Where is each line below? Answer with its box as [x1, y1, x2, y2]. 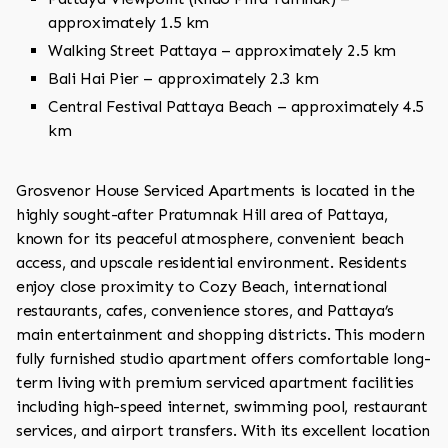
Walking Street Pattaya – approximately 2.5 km [48, 41, 396, 60]
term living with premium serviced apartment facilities [16, 373, 414, 392]
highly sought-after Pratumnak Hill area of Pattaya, [16, 205, 388, 224]
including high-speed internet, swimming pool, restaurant [16, 397, 428, 416]
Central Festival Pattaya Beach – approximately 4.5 [48, 97, 425, 116]
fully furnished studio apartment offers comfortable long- [16, 349, 431, 368]
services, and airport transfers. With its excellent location [16, 421, 431, 440]
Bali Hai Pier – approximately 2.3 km [48, 69, 319, 88]
